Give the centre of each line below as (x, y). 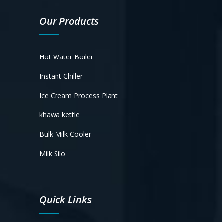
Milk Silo (52, 153)
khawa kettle (59, 114)
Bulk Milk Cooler (65, 134)
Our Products (69, 21)
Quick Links (65, 199)
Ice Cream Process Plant (79, 95)
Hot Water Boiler (66, 56)
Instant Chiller (61, 76)
